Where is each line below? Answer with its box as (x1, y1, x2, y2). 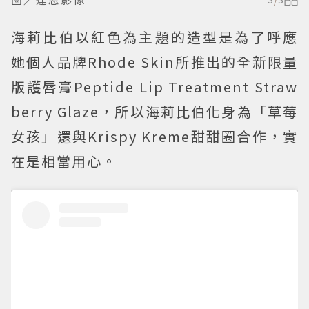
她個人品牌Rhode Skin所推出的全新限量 (11, 51, 298, 72)
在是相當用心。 (11, 150, 117, 171)
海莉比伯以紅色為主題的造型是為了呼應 (11, 26, 298, 47)
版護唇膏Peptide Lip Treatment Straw (11, 76, 298, 97)
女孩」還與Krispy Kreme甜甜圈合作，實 (11, 126, 298, 146)
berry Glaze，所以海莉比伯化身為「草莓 (11, 101, 298, 121)
